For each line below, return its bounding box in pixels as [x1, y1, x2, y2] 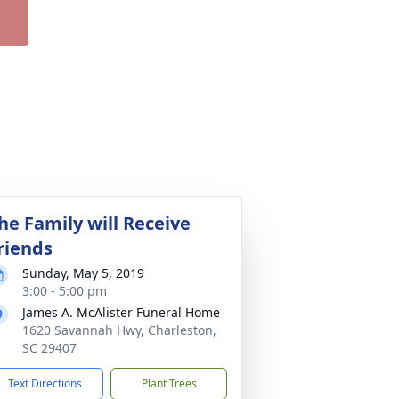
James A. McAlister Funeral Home [22, 304, 220, 321]
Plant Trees [141, 376, 197, 391]
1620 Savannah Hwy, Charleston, [22, 322, 216, 338]
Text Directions [8, 376, 82, 391]
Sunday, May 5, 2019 [22, 265, 144, 281]
